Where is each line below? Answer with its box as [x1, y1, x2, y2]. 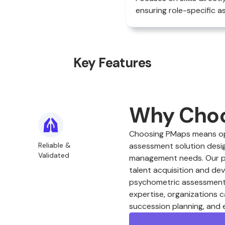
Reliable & [38, 141, 71, 150]
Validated [38, 151, 69, 160]
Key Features [73, 54, 152, 71]
